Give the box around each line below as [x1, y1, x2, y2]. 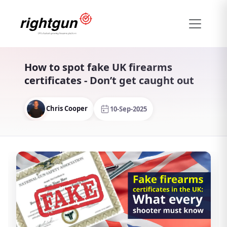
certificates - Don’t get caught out [24, 73, 194, 87]
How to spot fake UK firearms [24, 60, 172, 74]
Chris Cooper [46, 103, 88, 113]
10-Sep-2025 [110, 104, 147, 113]
